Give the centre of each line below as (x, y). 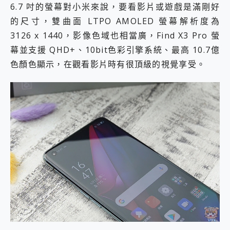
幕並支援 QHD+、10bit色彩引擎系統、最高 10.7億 (115, 50)
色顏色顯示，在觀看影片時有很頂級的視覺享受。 (108, 64)
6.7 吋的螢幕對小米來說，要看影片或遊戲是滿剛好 (115, 7)
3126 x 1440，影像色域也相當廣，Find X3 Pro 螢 (115, 36)
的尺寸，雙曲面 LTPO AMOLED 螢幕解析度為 (115, 21)
